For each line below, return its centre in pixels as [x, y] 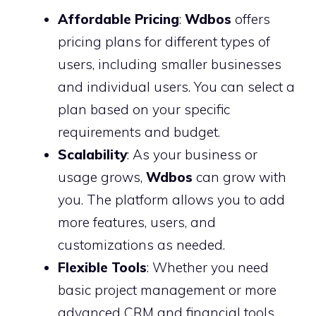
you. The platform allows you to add [171, 200]
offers [251, 19]
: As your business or [192, 154]
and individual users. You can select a [176, 87]
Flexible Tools [102, 267]
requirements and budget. [139, 132]
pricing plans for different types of [164, 42]
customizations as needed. [141, 245]
